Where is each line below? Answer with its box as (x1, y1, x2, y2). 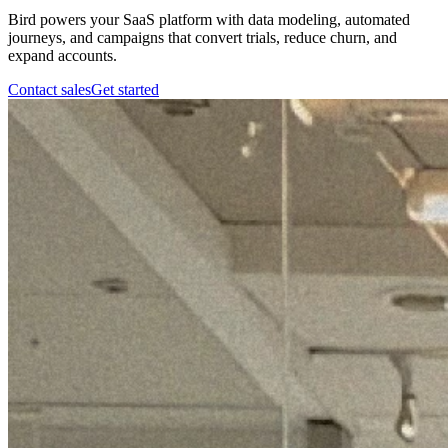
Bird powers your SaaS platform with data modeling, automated (8, 10, 410, 28)
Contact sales (8, 80, 91, 98)
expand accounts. (8, 46, 117, 64)
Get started (91, 80, 159, 98)
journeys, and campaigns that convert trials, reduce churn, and (8, 28, 397, 46)
